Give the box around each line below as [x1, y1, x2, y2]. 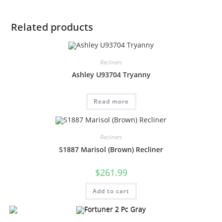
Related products [11, 20, 94, 34]
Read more [93, 97, 129, 106]
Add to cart [93, 186, 129, 195]
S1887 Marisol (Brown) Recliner [59, 144, 163, 154]
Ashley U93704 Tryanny [71, 70, 151, 79]
